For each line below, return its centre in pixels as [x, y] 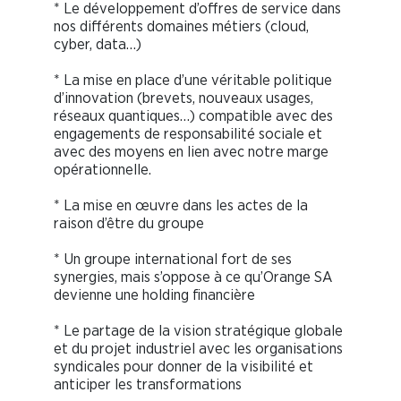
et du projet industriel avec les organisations [198, 348]
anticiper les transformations [148, 384]
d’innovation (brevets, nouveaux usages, [183, 98]
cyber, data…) [98, 44]
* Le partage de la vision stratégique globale [198, 330]
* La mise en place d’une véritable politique [193, 80]
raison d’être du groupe [129, 223]
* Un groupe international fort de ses [173, 259]
